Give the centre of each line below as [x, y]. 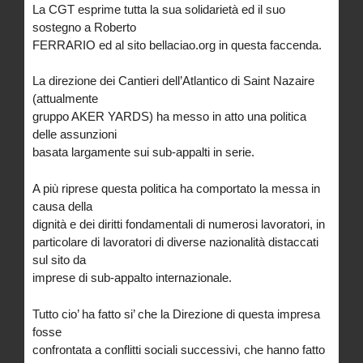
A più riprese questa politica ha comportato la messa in [176, 189]
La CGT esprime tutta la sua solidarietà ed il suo [159, 9]
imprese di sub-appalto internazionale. [132, 278]
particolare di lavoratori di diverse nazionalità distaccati [175, 242]
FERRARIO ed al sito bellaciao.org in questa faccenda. [177, 45]
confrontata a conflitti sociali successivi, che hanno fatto [179, 349]
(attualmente [65, 99]
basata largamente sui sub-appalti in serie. [143, 152]
